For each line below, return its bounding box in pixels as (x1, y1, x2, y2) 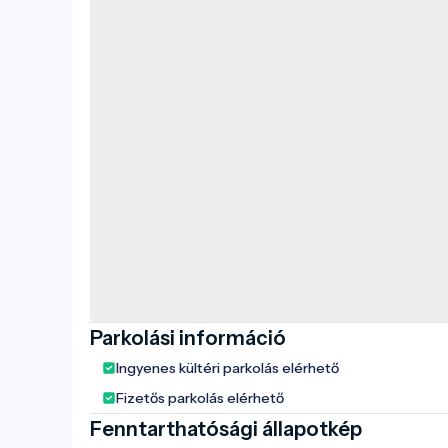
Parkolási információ (90, 326, 286, 351)
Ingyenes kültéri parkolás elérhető (116, 359, 339, 378)
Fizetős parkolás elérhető (116, 389, 284, 408)
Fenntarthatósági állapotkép (90, 417, 362, 442)
